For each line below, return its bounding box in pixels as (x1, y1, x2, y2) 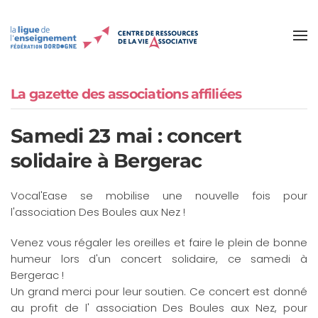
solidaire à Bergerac (11, 149, 202, 173)
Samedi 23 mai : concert (11, 124, 241, 148)
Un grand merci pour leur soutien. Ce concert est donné (11, 284, 307, 300)
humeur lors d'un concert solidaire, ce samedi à (11, 251, 307, 267)
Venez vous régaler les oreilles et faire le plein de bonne (11, 235, 307, 251)
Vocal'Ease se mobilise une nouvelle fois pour (11, 188, 307, 204)
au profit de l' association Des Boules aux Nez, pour (11, 300, 307, 316)
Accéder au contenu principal (32, 32, 187, 47)
